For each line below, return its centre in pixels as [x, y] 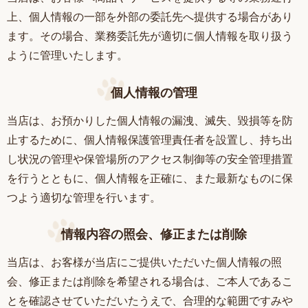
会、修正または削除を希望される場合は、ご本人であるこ [150, 282]
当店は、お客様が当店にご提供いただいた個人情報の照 [144, 262]
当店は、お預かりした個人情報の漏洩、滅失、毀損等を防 [150, 120]
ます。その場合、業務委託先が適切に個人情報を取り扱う [150, 36]
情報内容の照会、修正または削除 [154, 234]
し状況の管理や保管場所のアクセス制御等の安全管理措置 [150, 158]
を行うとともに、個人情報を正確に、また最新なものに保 [150, 178]
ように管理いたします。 [67, 55]
